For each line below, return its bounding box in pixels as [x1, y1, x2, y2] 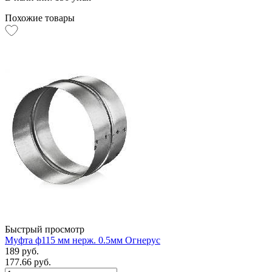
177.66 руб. [5, 256, 51, 267]
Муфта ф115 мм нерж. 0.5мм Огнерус [5, 234, 160, 245]
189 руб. [5, 245, 39, 256]
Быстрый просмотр [5, 223, 84, 234]
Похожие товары [5, 12, 75, 23]
